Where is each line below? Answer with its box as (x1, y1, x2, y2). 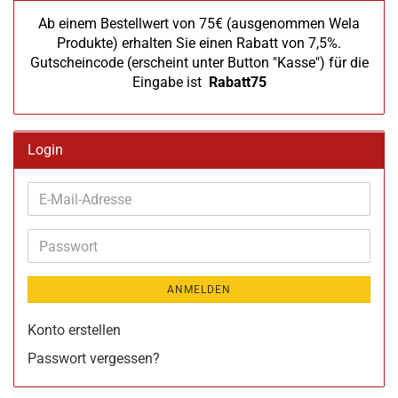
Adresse (38, 230, 88, 247)
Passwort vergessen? (28, 350, 160, 367)
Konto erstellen (28, 322, 121, 338)
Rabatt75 (208, 74, 267, 91)
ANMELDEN (167, 283, 231, 296)
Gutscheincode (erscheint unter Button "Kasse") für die (29, 54, 369, 71)
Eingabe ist (131, 74, 209, 91)
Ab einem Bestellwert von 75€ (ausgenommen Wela (38, 15, 360, 32)
